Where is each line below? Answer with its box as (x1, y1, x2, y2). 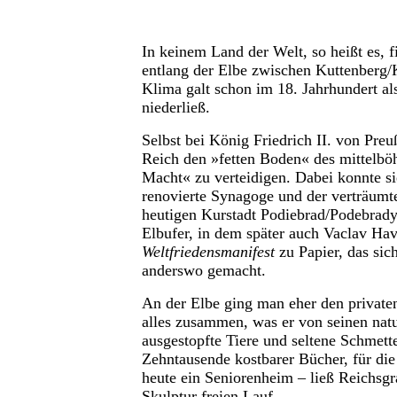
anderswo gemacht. (142, 261, 270, 280)
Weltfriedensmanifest (142, 243, 275, 261)
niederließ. (142, 98, 214, 117)
